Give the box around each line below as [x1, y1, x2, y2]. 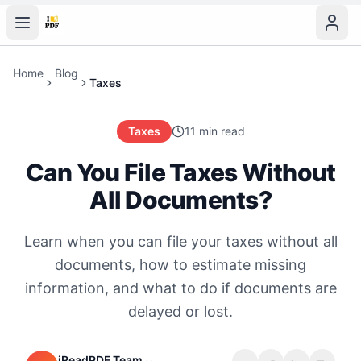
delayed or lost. [128, 303, 233, 320]
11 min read [184, 124, 245, 138]
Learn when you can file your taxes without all [23, 233, 338, 250]
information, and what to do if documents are [24, 280, 337, 297]
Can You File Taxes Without [25, 158, 336, 187]
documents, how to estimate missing [55, 256, 306, 273]
